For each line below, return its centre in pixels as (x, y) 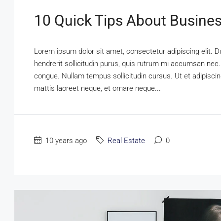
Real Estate (126, 141)
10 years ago (65, 141)
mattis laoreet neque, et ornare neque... (97, 89)
